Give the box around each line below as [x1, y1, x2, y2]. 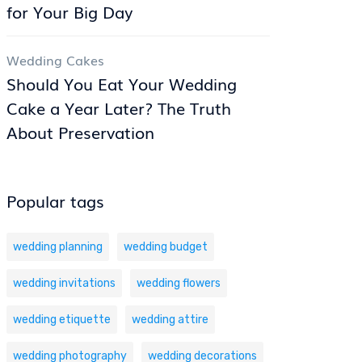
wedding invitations [13, 276, 116, 290]
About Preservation [6, 120, 154, 144]
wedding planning [13, 240, 103, 254]
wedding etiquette [13, 313, 111, 326]
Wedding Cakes [6, 50, 104, 69]
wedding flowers [137, 276, 221, 290]
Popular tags [6, 188, 104, 213]
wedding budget [124, 240, 208, 254]
